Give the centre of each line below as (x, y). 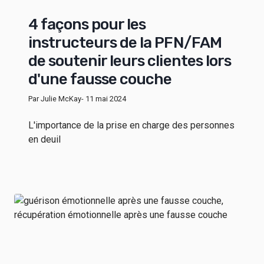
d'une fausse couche (100, 79)
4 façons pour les (87, 24)
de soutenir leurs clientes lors (130, 61)
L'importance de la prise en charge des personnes (131, 125)
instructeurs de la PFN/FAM (125, 42)
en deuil (44, 139)
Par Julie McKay (55, 98)
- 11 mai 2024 (104, 98)
